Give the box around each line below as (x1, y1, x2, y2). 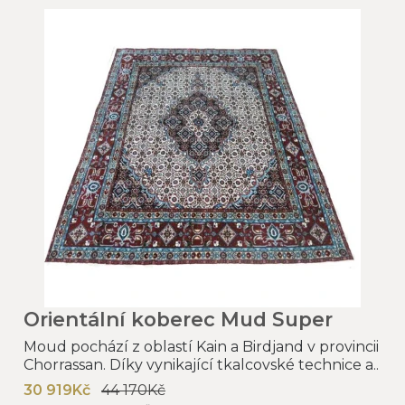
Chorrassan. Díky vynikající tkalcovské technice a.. (24, 355, 379, 373)
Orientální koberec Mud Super (24, 306, 333, 331)
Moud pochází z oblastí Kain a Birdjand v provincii (24, 337, 379, 355)
